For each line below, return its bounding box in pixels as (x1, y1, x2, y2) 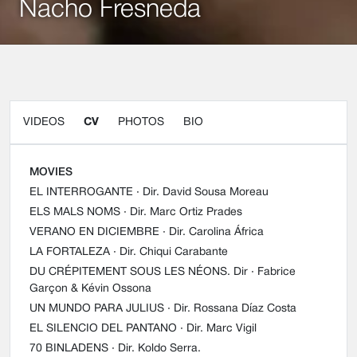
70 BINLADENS (29, 343, 108, 355)
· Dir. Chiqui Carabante (113, 247, 228, 258)
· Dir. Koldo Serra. (112, 343, 201, 355)
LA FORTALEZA (29, 247, 110, 258)
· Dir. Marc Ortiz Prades (124, 207, 242, 218)
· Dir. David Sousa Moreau (136, 187, 269, 198)
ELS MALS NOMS (29, 207, 120, 218)
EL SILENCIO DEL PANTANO (29, 324, 177, 335)
